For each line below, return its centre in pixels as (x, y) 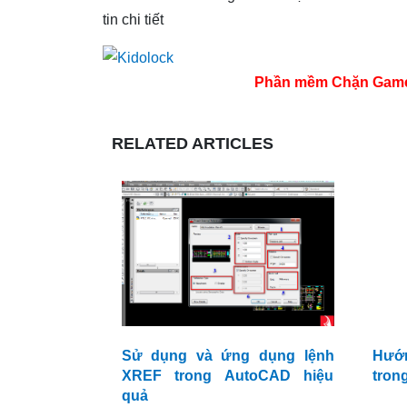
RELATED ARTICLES (193, 144)
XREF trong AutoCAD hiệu (228, 376)
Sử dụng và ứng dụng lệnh (228, 356)
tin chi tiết (133, 19)
